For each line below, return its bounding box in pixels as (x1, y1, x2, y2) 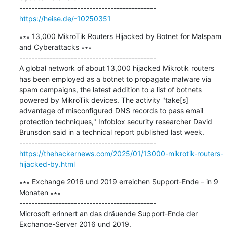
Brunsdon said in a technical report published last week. (19, 127, 204, 136)
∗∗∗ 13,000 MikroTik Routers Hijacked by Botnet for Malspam (19, 31, 221, 41)
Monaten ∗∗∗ (19, 187, 61, 197)
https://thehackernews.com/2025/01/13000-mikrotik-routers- (19, 148, 223, 158)
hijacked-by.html (19, 159, 75, 168)
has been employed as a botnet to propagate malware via (19, 74, 211, 83)
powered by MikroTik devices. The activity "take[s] (19, 95, 188, 104)
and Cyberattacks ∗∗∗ (19, 42, 92, 51)
